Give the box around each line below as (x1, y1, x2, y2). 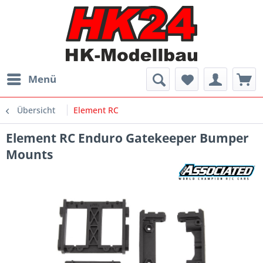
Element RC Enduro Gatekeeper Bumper (6, 130, 249, 147)
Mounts (6, 146, 53, 163)
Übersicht (17, 104, 55, 116)
